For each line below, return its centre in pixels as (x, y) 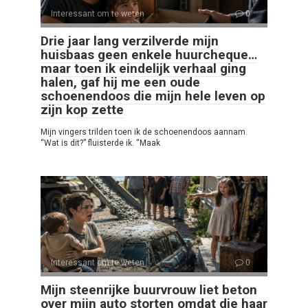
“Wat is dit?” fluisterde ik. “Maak (100, 143)
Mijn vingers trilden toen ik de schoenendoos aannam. (144, 132)
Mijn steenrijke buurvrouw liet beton (149, 290)
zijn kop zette (82, 110)
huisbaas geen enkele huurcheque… (149, 55)
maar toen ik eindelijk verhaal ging (143, 69)
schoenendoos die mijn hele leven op (153, 96)
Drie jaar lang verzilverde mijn (130, 41)
